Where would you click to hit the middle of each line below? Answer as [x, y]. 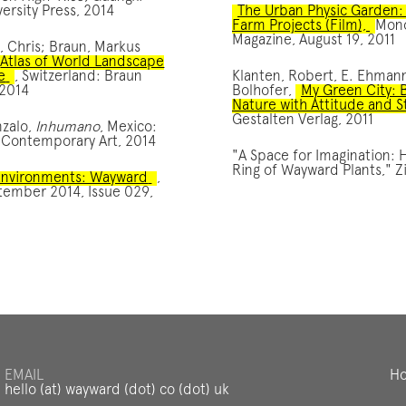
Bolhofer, [264, 91]
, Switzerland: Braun [79, 77]
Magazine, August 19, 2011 [314, 40]
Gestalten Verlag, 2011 [303, 120]
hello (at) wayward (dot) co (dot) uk [116, 390]
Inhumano [68, 127]
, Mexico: [129, 127]
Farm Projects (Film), [301, 26]
